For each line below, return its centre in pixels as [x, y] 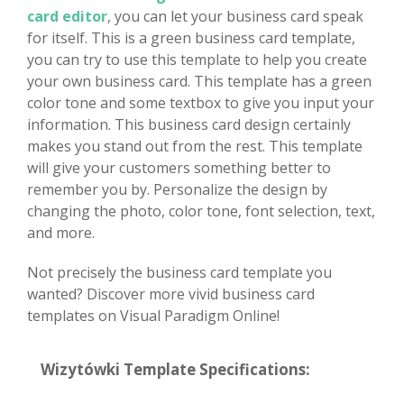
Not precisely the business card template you [179, 272]
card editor [67, 16]
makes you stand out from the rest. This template [195, 146]
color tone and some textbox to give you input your [201, 102]
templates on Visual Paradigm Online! [153, 315]
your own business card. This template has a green [199, 81]
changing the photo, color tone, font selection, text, [201, 211]
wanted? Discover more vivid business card [171, 294]
